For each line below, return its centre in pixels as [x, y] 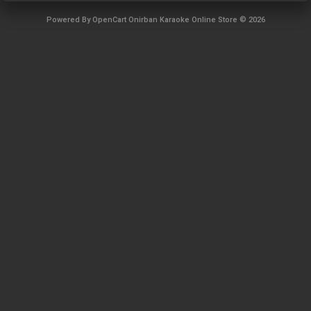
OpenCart [109, 19]
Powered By [69, 19]
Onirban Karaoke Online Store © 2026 [195, 19]
